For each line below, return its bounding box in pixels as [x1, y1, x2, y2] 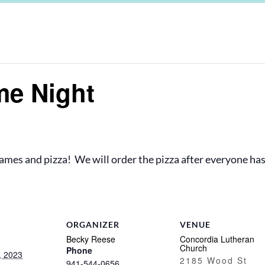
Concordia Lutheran [180, 233, 254, 245]
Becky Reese [66, 233, 115, 245]
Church [180, 242, 207, 254]
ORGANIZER [66, 219, 119, 230]
